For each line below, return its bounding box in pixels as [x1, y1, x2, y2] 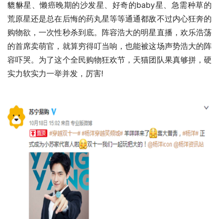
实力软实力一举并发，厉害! [7, 68, 103, 78]
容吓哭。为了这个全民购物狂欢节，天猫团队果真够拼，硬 [7, 54, 212, 65]
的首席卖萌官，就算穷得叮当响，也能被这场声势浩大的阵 [7, 41, 212, 51]
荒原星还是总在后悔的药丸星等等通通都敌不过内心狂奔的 [7, 13, 212, 23]
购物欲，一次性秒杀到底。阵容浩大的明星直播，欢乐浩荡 [7, 27, 212, 37]
